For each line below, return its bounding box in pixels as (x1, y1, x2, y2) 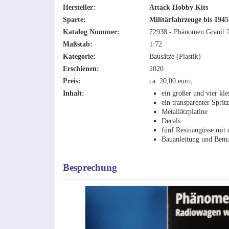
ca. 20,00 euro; (149, 77, 193, 85)
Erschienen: (62, 64, 99, 73)
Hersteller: (62, 3, 96, 12)
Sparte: (62, 15, 86, 24)
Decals (161, 117, 180, 125)
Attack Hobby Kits (149, 3, 208, 12)
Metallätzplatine (161, 107, 208, 116)
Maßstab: (62, 40, 93, 49)
